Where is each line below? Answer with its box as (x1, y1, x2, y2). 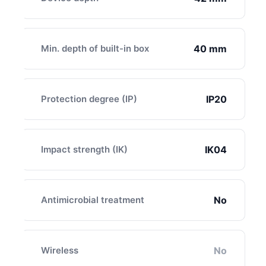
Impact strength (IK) (41, 143, 128, 155)
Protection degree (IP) (41, 93, 137, 104)
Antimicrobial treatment (41, 194, 144, 205)
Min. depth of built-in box (41, 42, 149, 54)
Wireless (41, 244, 78, 256)
